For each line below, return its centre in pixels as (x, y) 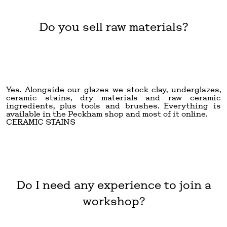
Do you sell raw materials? (113, 26)
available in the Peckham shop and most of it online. (107, 113)
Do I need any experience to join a (113, 184)
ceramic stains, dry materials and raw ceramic (113, 97)
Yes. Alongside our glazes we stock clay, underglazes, (113, 89)
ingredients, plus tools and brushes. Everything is (113, 105)
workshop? (113, 201)
